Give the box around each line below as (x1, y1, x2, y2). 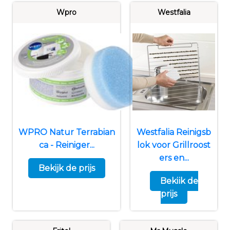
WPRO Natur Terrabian (18, 127, 115, 137)
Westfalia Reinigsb (137, 127, 211, 137)
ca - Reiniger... (39, 140, 94, 150)
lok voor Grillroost (137, 140, 210, 150)
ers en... (159, 152, 189, 163)
